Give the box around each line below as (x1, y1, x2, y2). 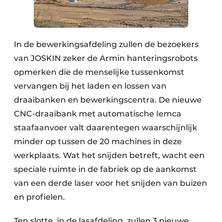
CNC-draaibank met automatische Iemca (14, 109, 181, 118)
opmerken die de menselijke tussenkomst (14, 67, 184, 77)
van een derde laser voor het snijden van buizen (14, 178, 207, 188)
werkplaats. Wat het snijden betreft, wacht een (14, 150, 205, 160)
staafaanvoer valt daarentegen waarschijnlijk (14, 122, 197, 132)
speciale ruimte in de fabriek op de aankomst (14, 164, 197, 174)
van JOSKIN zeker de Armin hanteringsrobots (14, 53, 198, 63)
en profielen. (14, 192, 65, 202)
